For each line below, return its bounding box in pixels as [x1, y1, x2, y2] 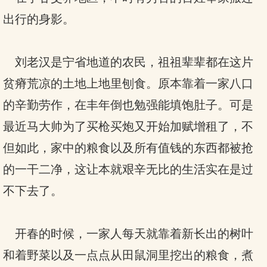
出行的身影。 [3, 13, 74, 26]
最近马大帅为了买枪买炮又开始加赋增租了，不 [3, 120, 253, 133]
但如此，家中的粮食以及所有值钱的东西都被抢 [3, 141, 253, 154]
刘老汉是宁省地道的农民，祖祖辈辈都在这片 [3, 55, 253, 69]
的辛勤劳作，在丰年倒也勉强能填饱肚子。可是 [3, 98, 253, 111]
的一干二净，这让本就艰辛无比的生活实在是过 [3, 163, 253, 176]
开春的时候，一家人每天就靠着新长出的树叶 [3, 227, 253, 240]
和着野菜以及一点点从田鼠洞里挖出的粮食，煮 [3, 249, 253, 262]
